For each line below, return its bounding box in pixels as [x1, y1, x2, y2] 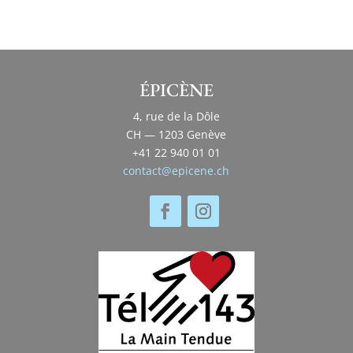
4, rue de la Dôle [132, 109, 220, 124]
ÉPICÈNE [139, 78, 214, 102]
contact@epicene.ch [123, 163, 230, 179]
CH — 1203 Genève [126, 127, 227, 143]
